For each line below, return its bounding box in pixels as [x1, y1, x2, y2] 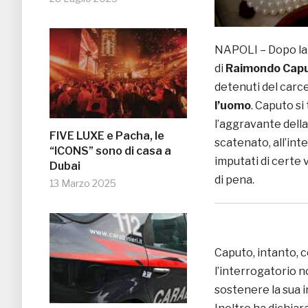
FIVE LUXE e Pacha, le [49, 129, 164, 143]
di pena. [214, 173, 254, 187]
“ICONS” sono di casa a [49, 144, 171, 158]
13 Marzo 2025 [49, 177, 116, 190]
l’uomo [214, 99, 251, 113]
